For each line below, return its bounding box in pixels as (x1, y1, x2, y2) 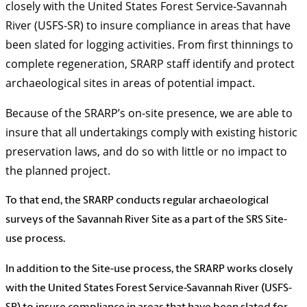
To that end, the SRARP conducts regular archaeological (5, 195, 269, 207)
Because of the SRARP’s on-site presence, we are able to (5, 106, 293, 121)
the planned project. (5, 163, 110, 179)
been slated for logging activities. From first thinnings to (5, 37, 293, 53)
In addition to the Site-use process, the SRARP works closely (5, 264, 293, 275)
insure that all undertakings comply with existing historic (5, 125, 297, 140)
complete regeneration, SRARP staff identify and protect (5, 56, 295, 72)
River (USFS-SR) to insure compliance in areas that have (5, 18, 291, 34)
